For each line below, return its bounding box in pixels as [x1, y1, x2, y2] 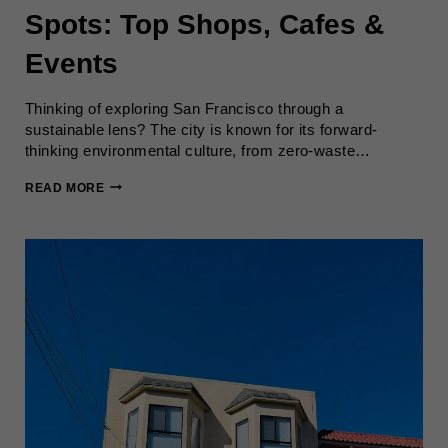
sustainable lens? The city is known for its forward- [25, 120, 378, 138]
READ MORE [25, 180, 105, 195]
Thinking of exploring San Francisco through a [25, 99, 344, 117]
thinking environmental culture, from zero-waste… [25, 141, 371, 159]
